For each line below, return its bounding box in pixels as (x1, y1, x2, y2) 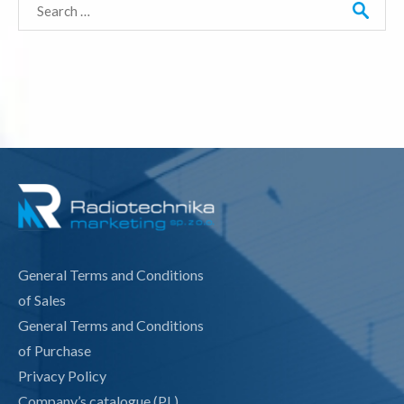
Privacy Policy (18, 367, 106, 385)
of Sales (18, 291, 66, 309)
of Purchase (18, 342, 91, 360)
